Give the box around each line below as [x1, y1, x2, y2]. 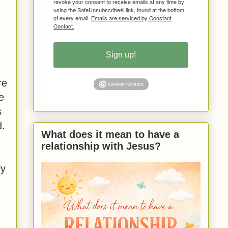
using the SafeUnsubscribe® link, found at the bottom [53, 5, 184, 14]
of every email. [53, 13, 91, 22]
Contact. [53, 21, 74, 30]
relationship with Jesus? [41, 140, 161, 152]
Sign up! [106, 50, 136, 59]
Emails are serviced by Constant [91, 13, 172, 22]
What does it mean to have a [41, 129, 179, 140]
